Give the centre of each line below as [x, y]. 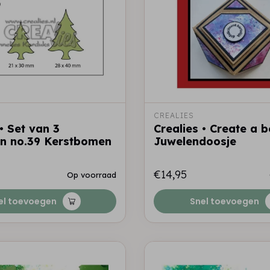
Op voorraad [92, 175]
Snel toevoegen [224, 201]
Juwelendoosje [195, 141]
